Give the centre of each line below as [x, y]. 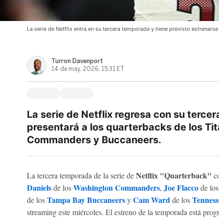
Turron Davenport [77, 61]
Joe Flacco [181, 187]
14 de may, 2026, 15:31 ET [88, 69]
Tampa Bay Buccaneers [86, 199]
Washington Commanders [116, 187]
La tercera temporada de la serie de [81, 175]
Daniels [39, 187]
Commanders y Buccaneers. [94, 140]
